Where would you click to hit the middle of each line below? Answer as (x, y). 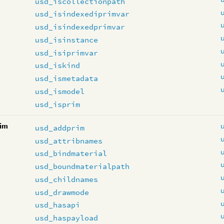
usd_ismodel (60, 91)
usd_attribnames (69, 140)
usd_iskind (58, 65)
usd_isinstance (67, 39)
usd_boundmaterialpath (82, 166)
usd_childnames (67, 179)
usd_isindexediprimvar (82, 14)
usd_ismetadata (67, 78)
